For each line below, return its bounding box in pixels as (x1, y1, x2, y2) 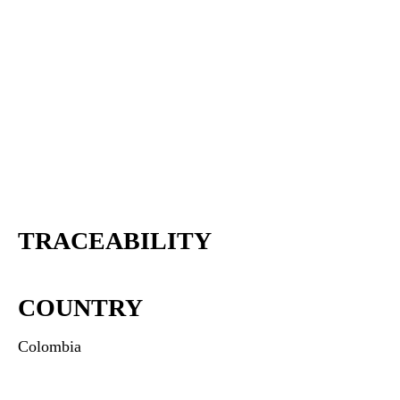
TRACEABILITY (18, 227, 212, 254)
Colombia (18, 337, 81, 355)
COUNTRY (18, 294, 143, 321)
